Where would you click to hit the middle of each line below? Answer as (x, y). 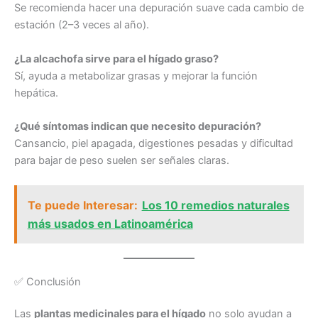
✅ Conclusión (48, 281)
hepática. (36, 93)
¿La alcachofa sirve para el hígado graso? (116, 59)
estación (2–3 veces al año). (82, 25)
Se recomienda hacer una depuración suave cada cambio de (159, 8)
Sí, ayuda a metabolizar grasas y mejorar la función (136, 76)
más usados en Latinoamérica (110, 223)
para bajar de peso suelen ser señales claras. (122, 160)
